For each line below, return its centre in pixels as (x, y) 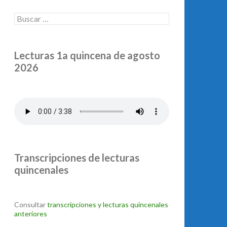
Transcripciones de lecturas (77, 158)
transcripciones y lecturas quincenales (108, 204)
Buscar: (26, 16)
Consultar (31, 204)
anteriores (31, 214)
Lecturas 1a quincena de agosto (87, 55)
